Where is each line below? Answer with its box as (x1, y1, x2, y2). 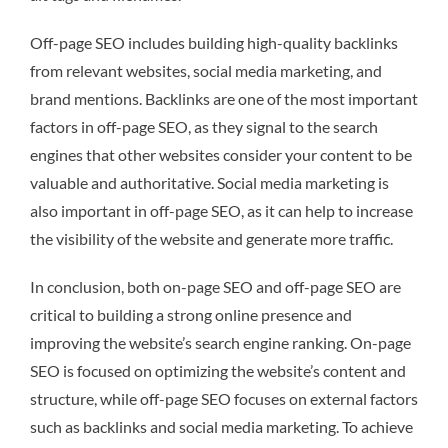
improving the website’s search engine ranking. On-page (30, 332, 411, 352)
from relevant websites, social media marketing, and (30, 60, 382, 80)
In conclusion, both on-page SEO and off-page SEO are (30, 276, 401, 296)
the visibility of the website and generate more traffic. (30, 228, 393, 248)
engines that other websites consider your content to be (30, 144, 412, 164)
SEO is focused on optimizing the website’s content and (30, 360, 406, 380)
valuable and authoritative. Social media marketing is (30, 172, 389, 192)
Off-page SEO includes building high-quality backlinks (30, 32, 398, 52)
